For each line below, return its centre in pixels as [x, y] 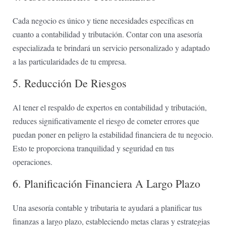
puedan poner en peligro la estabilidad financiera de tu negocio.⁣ [113, 135]
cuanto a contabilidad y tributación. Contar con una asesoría [107, 34]
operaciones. [32, 162]
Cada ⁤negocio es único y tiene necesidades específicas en [103, 21]
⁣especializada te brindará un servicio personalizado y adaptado [111, 48]
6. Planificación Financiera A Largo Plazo [106, 184]
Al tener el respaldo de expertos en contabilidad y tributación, [109, 107]
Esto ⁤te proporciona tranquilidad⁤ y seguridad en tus [93, 148]
